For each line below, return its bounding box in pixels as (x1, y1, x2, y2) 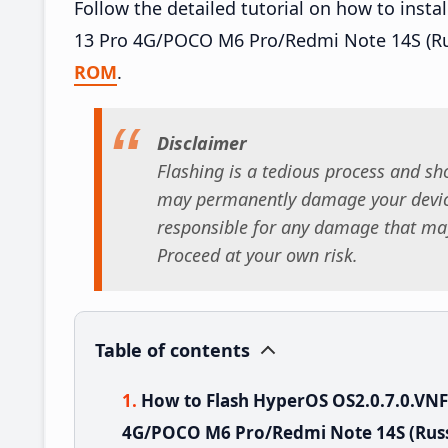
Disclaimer (157, 131, 247, 156)
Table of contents (95, 337, 250, 362)
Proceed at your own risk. (157, 243, 358, 268)
